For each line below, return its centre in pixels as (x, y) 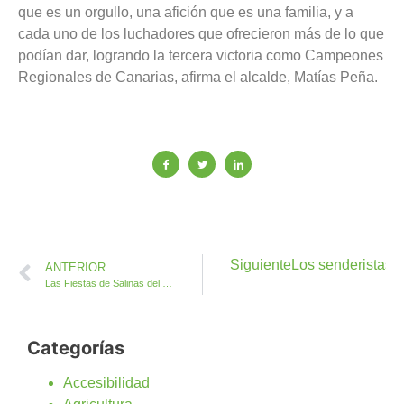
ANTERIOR (75, 268)
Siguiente (260, 265)
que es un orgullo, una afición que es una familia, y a (186, 12)
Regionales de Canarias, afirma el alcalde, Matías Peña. (198, 77)
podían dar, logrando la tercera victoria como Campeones (201, 55)
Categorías (76, 349)
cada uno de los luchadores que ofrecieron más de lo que (201, 33)
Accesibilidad (106, 383)
